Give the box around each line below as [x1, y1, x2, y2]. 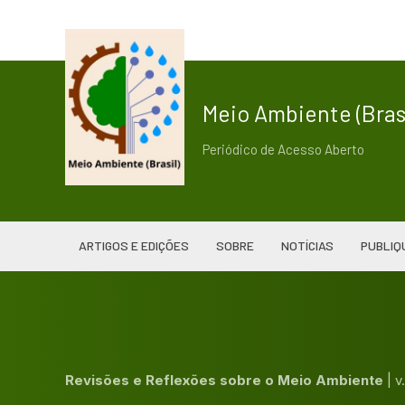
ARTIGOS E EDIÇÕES [79, 237, 189, 253]
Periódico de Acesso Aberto [202, 141, 364, 157]
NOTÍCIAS [281, 237, 334, 253]
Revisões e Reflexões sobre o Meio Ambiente [65, 371, 387, 389]
